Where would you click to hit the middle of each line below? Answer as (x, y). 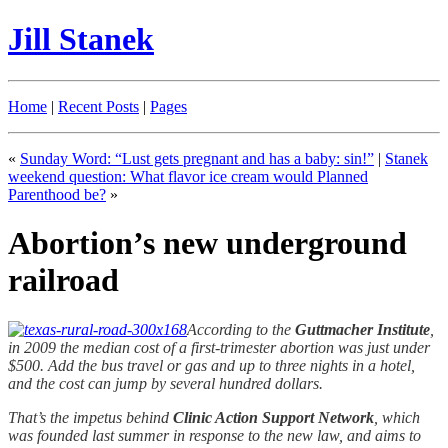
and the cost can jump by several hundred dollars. (165, 383)
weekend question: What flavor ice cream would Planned (188, 176)
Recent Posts (98, 106)
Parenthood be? (57, 194)
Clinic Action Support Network (273, 417)
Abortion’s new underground (207, 243)
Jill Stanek (81, 39)
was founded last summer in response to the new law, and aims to (214, 435)
